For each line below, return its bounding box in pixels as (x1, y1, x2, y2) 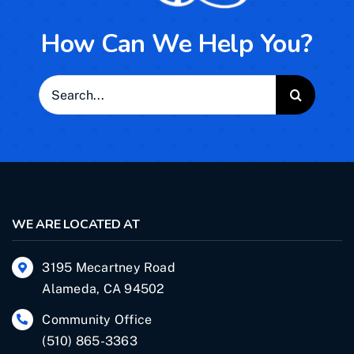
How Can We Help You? (41, 27, 313, 62)
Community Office (42, 311, 153, 327)
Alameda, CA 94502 (42, 281, 165, 297)
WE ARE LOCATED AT (12, 216, 140, 234)
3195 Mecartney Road (42, 260, 175, 276)
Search (38, 78, 81, 94)
